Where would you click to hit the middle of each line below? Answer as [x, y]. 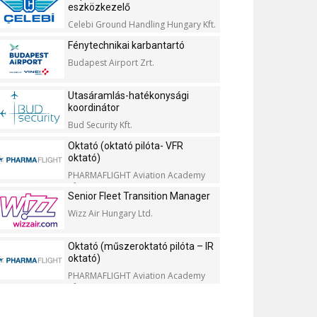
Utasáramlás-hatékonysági [128, 96]
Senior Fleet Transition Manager [139, 196]
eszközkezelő [99, 7]
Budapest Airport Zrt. [111, 63]
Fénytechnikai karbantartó [126, 45]
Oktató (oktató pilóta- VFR [126, 146]
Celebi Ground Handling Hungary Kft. [142, 24]
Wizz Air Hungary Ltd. [110, 213]
